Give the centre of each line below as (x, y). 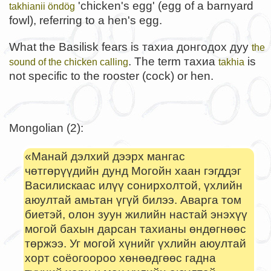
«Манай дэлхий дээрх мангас (105, 157)
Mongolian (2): (46, 128)
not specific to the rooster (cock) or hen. (111, 76)
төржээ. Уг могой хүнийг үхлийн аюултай (135, 244)
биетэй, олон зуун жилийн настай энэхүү (136, 215)
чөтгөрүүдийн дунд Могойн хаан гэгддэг (133, 171)
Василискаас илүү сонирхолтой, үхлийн (133, 186)
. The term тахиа (173, 61)
